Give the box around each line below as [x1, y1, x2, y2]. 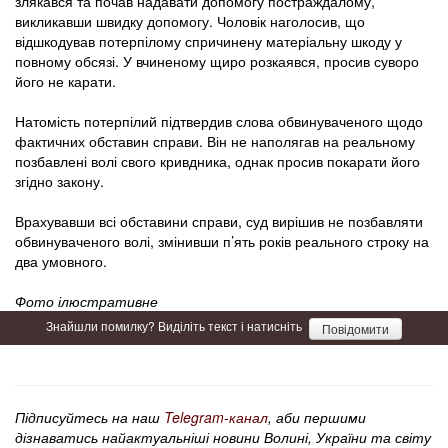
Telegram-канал [164, 406, 268, 427]
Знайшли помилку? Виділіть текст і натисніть [46, 317, 305, 335]
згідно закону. [15, 171, 104, 192]
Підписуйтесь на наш [15, 406, 164, 427]
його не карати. [15, 71, 116, 92]
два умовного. [15, 251, 107, 272]
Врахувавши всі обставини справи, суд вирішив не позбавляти [15, 211, 423, 232]
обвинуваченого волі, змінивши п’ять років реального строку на [15, 231, 429, 252]
